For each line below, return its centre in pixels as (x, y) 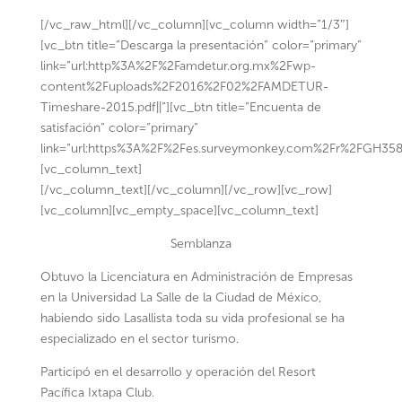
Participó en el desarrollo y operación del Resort (178, 372)
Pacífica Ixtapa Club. (97, 393)
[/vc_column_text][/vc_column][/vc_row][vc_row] (186, 190)
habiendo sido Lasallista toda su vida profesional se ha (192, 318)
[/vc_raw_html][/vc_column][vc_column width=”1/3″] (194, 25)
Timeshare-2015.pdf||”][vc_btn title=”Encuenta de (180, 107)
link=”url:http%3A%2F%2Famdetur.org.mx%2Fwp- (178, 66)
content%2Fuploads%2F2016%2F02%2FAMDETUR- (184, 87)
